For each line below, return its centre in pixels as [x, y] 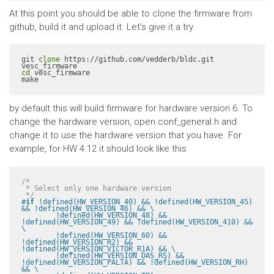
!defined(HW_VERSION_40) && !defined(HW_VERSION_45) [143, 202]
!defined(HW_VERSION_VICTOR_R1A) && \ [98, 249]
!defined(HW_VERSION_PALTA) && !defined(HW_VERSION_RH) [135, 263]
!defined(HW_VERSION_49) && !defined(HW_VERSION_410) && [137, 222]
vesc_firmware [60, 73]
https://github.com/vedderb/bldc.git [137, 60]
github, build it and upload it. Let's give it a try [101, 27]
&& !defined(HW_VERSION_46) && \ [88, 209]
